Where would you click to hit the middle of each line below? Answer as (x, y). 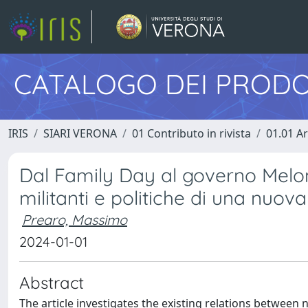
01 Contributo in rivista (191, 133)
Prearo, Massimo (75, 220)
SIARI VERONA (80, 133)
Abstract (52, 283)
